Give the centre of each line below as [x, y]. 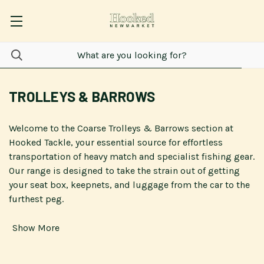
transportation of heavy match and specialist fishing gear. [132, 156]
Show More [36, 227]
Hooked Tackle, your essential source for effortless [116, 142]
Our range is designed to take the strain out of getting [124, 170]
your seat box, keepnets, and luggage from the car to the [129, 184]
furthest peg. [36, 199]
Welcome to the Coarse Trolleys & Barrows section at [121, 128]
